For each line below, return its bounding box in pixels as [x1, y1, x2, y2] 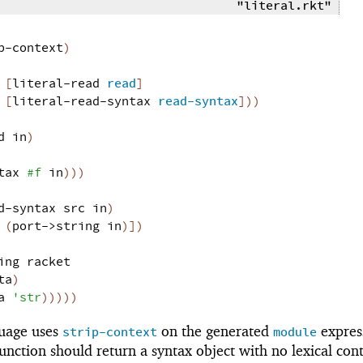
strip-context [62, 323, 157, 341]
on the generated [157, 322, 273, 340]
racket [26, 254, 70, 271]
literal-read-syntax [11, 93, 151, 111]
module [273, 323, 317, 341]
